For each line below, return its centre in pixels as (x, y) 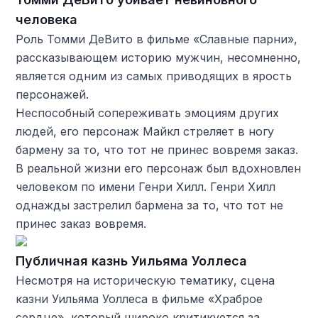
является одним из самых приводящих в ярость (154, 76)
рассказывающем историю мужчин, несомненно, (159, 57)
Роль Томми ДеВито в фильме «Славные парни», (157, 39)
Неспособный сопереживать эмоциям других (148, 113)
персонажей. (53, 94)
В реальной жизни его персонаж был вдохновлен (159, 168)
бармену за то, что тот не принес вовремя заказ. (157, 149)
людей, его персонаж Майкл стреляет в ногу (145, 131)
